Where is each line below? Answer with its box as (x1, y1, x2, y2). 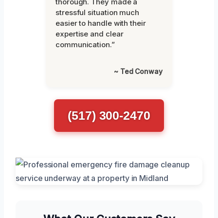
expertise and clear (55, 29, 124, 38)
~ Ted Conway (113, 67, 163, 75)
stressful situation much (55, 7, 140, 17)
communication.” (55, 39, 115, 49)
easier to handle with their (55, 18, 146, 28)
